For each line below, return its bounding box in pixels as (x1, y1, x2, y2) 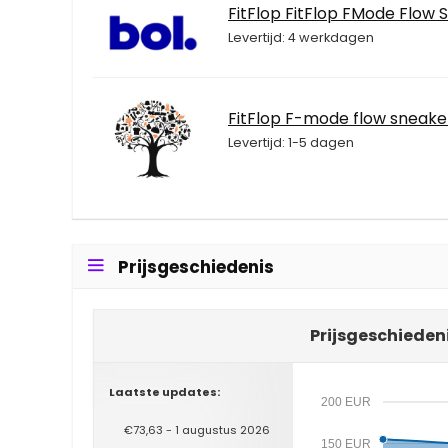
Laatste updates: (109, 383, 220, 400)
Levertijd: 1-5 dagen (228, 133, 354, 151)
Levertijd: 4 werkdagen (228, 28, 374, 46)
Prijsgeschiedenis (118, 254, 274, 279)
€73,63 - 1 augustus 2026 (124, 421, 270, 438)
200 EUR (320, 395, 371, 409)
